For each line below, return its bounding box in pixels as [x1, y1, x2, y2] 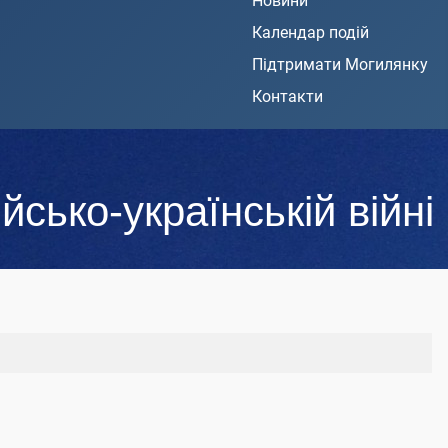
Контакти [252, 87, 323, 107]
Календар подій [252, 23, 369, 43]
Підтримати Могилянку [252, 55, 428, 75]
